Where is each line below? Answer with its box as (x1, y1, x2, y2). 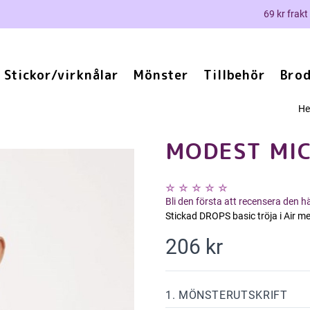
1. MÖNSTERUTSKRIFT (165, 289, 288, 302)
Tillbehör (203, 66, 266, 84)
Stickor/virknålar (3, 66, 120, 84)
